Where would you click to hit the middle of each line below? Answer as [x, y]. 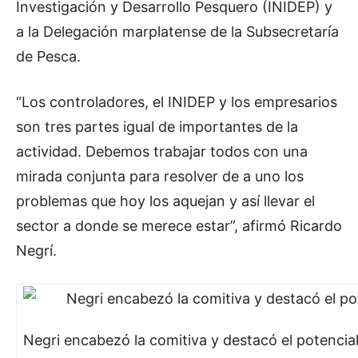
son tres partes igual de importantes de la [157, 126]
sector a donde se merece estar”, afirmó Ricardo [179, 225]
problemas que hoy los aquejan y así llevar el [165, 201]
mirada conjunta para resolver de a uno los [160, 176]
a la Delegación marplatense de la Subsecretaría [177, 31]
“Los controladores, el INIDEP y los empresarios [177, 101]
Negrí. [36, 250]
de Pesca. [48, 56]
